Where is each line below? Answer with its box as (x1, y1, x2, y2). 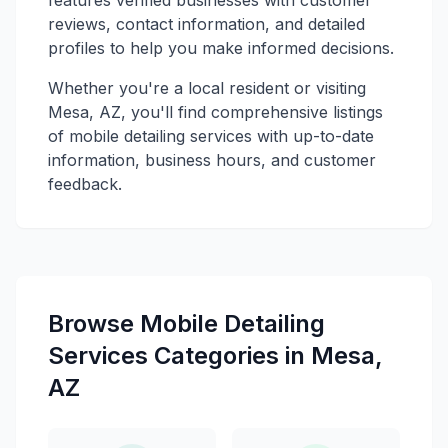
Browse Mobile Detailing (48, 308, 325, 338)
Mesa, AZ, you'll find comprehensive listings (48, 101, 383, 122)
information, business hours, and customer (48, 149, 376, 170)
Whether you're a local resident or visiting (48, 77, 366, 98)
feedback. (48, 173, 122, 194)
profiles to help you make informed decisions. (48, 37, 394, 58)
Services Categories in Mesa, (48, 340, 383, 370)
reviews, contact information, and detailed (48, 13, 365, 34)
